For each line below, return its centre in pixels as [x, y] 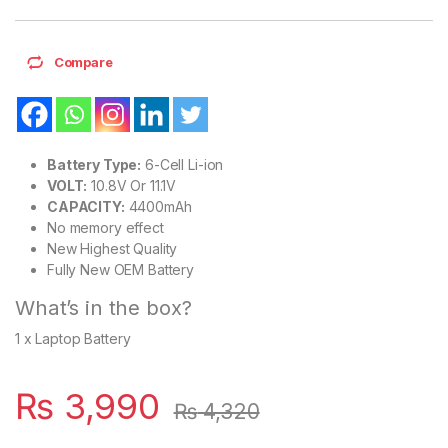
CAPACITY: [86, 206]
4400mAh [158, 206]
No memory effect [105, 227]
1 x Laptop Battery [73, 338]
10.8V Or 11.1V [132, 185]
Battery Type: [94, 164]
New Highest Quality [112, 248]
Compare [83, 62]
